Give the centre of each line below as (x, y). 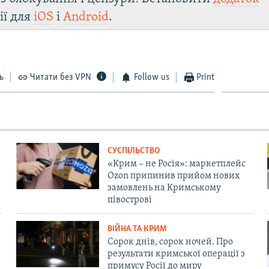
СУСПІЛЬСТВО (133, 151)
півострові (129, 200)
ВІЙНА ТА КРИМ (137, 229)
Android (86, 17)
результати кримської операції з (176, 254)
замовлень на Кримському (164, 188)
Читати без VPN (61, 77)
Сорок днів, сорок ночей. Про (170, 242)
